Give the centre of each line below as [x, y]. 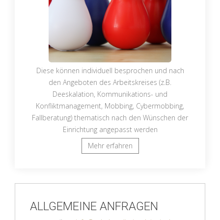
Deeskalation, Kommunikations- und [110, 94]
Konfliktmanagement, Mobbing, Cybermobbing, [110, 106]
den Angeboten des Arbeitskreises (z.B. [110, 82]
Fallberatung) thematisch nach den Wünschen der [110, 118]
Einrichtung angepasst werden [110, 129]
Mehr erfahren [110, 146]
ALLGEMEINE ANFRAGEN [94, 206]
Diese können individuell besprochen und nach [110, 70]
